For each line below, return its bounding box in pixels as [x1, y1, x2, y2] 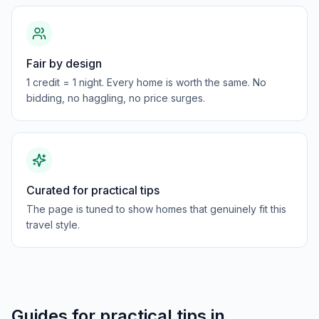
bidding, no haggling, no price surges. [26, 92, 205, 104]
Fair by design [26, 56, 102, 70]
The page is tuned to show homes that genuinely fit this [26, 203, 286, 215]
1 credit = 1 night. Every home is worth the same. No [26, 76, 266, 88]
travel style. [26, 219, 80, 231]
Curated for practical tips [26, 183, 159, 197]
